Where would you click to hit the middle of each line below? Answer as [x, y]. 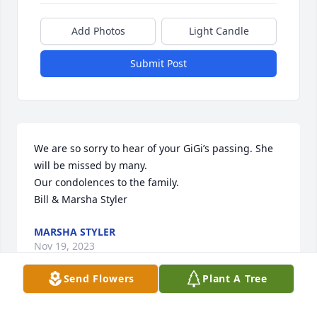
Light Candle [219, 31]
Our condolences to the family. [108, 183]
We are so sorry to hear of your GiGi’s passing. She [154, 149]
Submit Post [158, 64]
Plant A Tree [235, 278]
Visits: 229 [158, 304]
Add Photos [98, 31]
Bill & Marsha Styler [81, 200]
